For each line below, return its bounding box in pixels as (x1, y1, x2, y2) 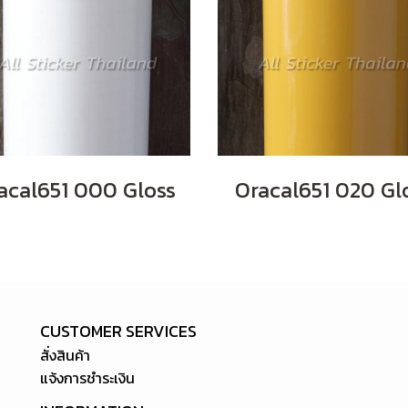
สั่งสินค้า (40, 344, 90, 366)
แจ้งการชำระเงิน (40, 367, 135, 389)
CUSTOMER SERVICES (40, 319, 197, 343)
